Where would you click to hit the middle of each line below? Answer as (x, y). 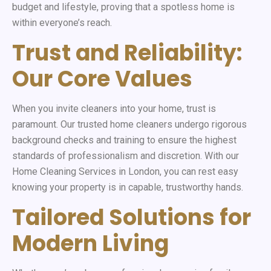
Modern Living (90, 243)
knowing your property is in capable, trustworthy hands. (128, 187)
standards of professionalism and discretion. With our (126, 155)
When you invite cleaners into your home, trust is (114, 108)
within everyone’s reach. (62, 22)
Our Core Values (102, 79)
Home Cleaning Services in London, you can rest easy (125, 171)
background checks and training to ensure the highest (124, 140)
